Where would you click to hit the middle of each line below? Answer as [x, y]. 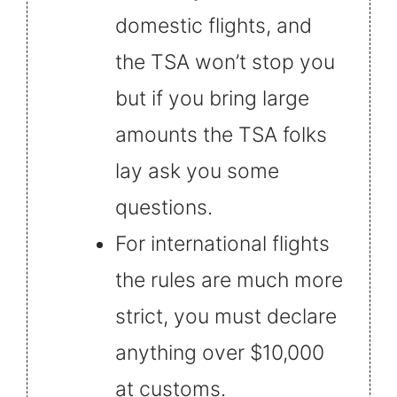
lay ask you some [197, 171]
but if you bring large [212, 98]
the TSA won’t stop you [225, 62]
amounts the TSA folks [221, 134]
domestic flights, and [214, 25]
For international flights [222, 243]
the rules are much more [229, 280]
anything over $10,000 [220, 352]
